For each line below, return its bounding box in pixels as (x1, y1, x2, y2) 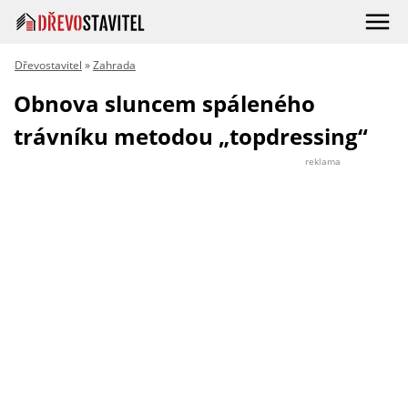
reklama (305, 155, 341, 168)
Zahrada (93, 57, 136, 73)
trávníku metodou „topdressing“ (14, 121, 368, 151)
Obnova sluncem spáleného (14, 88, 315, 118)
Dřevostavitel (15, 57, 82, 73)
